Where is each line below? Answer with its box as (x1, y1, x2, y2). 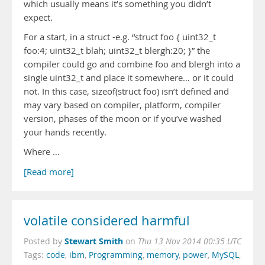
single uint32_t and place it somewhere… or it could (24, 72, 234, 83)
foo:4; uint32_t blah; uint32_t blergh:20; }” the (24, 45, 210, 56)
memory (147, 250, 179, 260)
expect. (24, 12, 53, 23)
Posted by (24, 236, 64, 247)
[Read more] (24, 166, 74, 177)
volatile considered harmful (24, 212, 190, 230)
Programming (89, 250, 143, 260)
